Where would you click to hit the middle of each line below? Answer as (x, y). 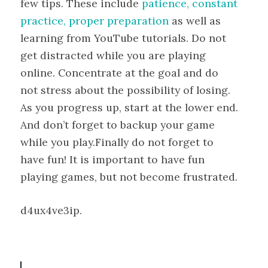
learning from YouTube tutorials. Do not (123, 38)
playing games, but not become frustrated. (129, 177)
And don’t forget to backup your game (118, 125)
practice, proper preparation (95, 21)
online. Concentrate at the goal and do (119, 73)
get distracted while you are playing (113, 56)
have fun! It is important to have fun (112, 160)
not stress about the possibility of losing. (125, 90)
